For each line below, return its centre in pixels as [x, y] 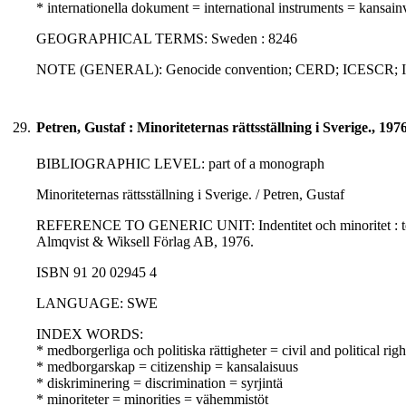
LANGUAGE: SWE [97, 304]
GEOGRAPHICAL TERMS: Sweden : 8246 [167, 39]
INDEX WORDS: [90, 334]
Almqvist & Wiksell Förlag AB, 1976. [145, 242]
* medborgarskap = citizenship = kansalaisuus [167, 367]
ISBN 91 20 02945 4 [97, 273]
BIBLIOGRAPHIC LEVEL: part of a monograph [180, 164]
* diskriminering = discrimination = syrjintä [159, 383]
